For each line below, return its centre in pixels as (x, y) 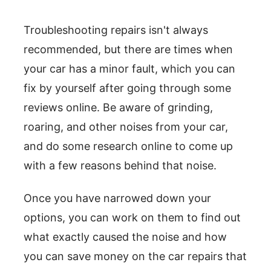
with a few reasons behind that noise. (120, 166)
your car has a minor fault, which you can (129, 69)
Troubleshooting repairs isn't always (116, 30)
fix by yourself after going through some (127, 88)
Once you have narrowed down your (117, 198)
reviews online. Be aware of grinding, (118, 108)
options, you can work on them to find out (132, 218)
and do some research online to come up (128, 146)
